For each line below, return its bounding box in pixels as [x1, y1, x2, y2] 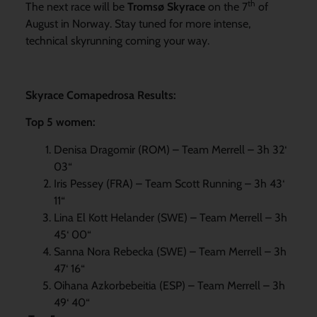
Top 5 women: [25, 115, 96, 129]
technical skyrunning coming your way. [25, 33, 209, 47]
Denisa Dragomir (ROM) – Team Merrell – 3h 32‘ [53, 142, 287, 156]
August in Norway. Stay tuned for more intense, [25, 16, 250, 30]
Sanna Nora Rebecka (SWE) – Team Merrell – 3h [53, 244, 287, 258]
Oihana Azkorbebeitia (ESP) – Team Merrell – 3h [53, 278, 285, 292]
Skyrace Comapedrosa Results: [25, 88, 176, 102]
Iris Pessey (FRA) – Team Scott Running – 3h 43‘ [53, 176, 284, 190]
